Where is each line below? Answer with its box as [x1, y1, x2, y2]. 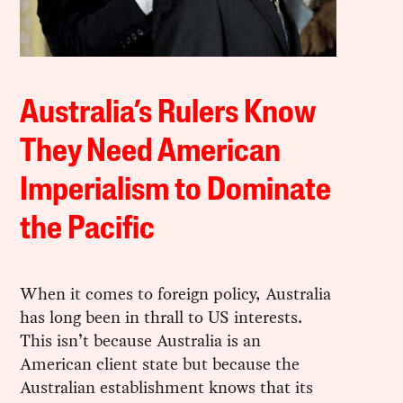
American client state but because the [20, 351, 300, 376]
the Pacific [20, 213, 156, 246]
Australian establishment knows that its [20, 374, 314, 399]
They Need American [20, 136, 282, 169]
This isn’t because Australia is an [20, 327, 262, 353]
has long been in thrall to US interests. [20, 304, 303, 329]
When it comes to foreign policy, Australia [20, 281, 332, 306]
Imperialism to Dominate [20, 175, 332, 208]
